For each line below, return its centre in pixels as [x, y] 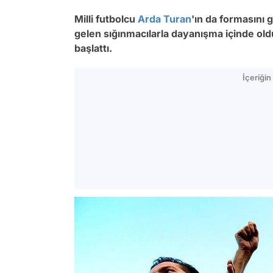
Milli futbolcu [106, 19]
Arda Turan [165, 19]
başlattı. [93, 48]
